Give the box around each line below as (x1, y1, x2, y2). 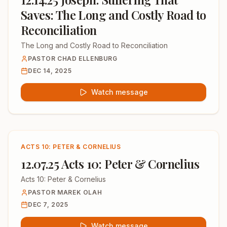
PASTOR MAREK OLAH (28, 188, 102, 196)
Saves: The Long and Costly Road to (21, 7, 206, 23)
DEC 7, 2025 (28, 201, 68, 208)
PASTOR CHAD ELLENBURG (28, 55, 118, 62)
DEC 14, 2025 (28, 67, 72, 74)
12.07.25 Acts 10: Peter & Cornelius (21, 156, 199, 172)
